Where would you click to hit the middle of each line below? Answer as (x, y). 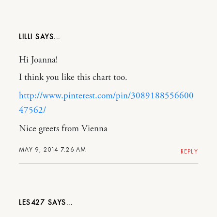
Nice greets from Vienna (63, 129)
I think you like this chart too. (73, 78)
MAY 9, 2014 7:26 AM (53, 150)
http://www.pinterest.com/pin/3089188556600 (106, 96)
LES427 (32, 203)
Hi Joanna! (38, 60)
